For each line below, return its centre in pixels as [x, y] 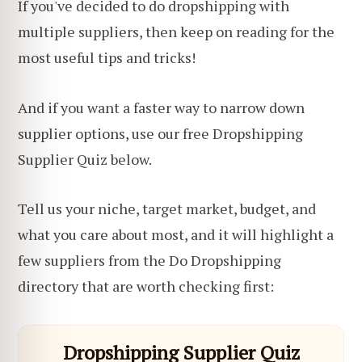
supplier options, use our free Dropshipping [160, 133]
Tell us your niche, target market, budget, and [167, 209]
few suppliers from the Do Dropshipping [149, 261]
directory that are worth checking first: [146, 286]
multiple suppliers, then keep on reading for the [176, 32]
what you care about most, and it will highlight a [176, 235]
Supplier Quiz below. [85, 159]
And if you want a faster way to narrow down [161, 107]
